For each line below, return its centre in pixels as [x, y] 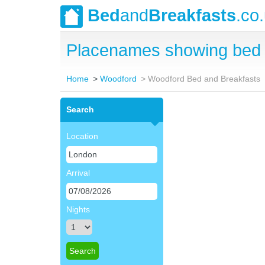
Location [82, 136]
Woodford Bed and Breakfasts [204, 79]
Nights [78, 209]
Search [80, 109]
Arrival [78, 173]
